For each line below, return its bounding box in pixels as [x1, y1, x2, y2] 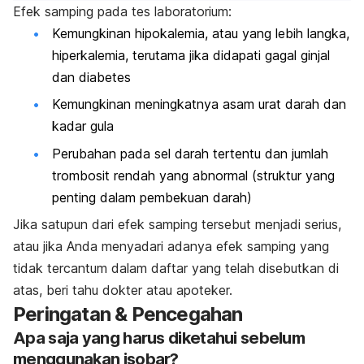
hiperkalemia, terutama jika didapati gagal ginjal [52, 46, 330, 63]
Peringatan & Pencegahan [13, 302, 243, 326]
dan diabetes [52, 68, 131, 85]
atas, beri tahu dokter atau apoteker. [13, 282, 232, 298]
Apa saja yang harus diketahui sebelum [13, 328, 305, 348]
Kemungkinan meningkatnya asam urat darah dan [52, 96, 346, 113]
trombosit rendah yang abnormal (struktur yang [52, 167, 335, 184]
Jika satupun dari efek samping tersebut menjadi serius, [13, 216, 341, 232]
